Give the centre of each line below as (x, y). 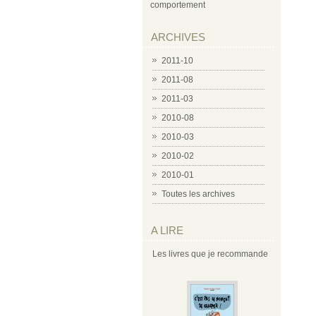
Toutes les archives (198, 194)
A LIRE (167, 230)
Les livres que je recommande (210, 254)
